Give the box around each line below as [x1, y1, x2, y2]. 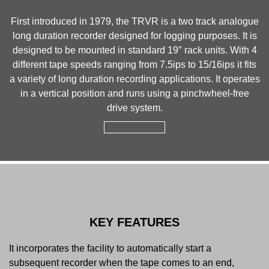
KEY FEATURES [89, 216, 180, 229]
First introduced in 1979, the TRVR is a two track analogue [10, 16, 259, 27]
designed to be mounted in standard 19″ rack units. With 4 [12, 45, 257, 56]
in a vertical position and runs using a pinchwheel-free [20, 88, 249, 99]
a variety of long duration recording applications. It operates [9, 74, 260, 85]
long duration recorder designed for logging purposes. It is [12, 31, 257, 41]
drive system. [106, 103, 163, 113]
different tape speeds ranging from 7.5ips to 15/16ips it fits [13, 59, 256, 70]
